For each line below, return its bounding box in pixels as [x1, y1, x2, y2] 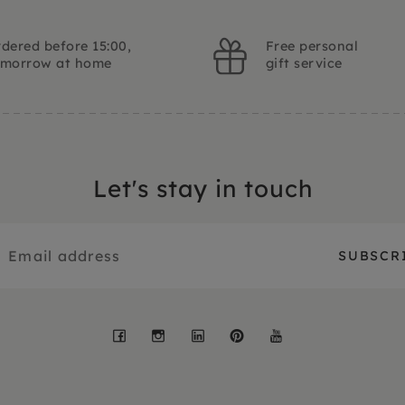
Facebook [127, 316, 255, 348]
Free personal [266, 38, 359, 55]
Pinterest [245, 316, 362, 348]
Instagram [166, 316, 306, 348]
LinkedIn [206, 316, 321, 348]
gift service [266, 55, 343, 72]
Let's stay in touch [92, 174, 313, 204]
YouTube [284, 316, 393, 348]
